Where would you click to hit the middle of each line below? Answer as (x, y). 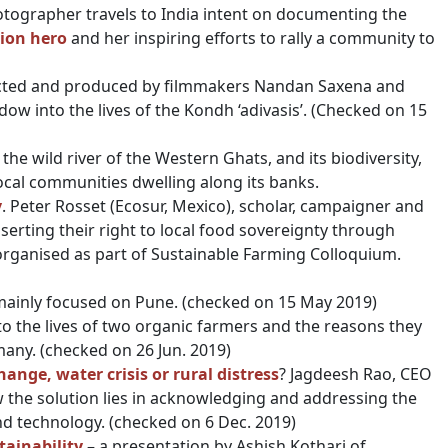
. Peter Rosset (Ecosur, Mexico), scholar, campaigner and (213, 206)
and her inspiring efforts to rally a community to (251, 38)
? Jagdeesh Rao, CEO (355, 374)
